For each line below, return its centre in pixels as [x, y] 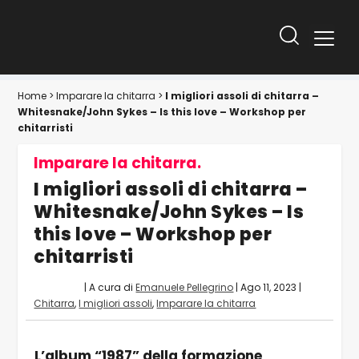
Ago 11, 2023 [269, 287]
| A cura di [109, 287]
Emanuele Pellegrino [185, 287]
